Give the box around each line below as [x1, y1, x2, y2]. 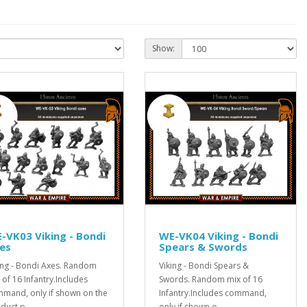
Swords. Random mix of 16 [159, 273, 262, 285]
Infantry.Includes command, [159, 287, 267, 299]
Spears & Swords [159, 240, 247, 254]
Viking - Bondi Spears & [159, 260, 249, 271]
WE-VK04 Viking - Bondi [159, 229, 278, 243]
